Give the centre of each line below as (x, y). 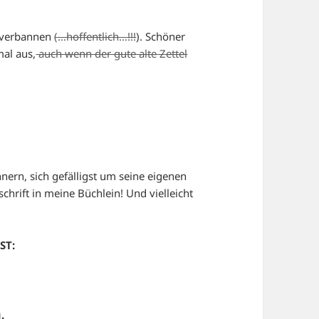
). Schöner (161, 36)
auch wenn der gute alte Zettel (112, 53)
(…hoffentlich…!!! (95, 36)
